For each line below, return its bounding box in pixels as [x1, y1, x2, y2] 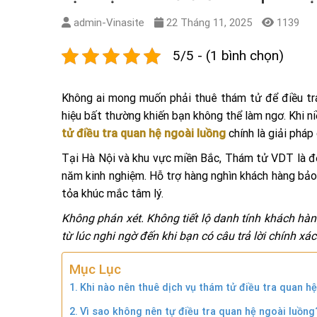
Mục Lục [69, 260, 121, 277]
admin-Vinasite [74, 16, 144, 29]
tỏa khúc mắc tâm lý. [62, 186, 163, 200]
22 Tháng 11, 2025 [166, 16, 252, 29]
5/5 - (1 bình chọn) [173, 47, 284, 64]
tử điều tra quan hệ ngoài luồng [62, 126, 226, 140]
